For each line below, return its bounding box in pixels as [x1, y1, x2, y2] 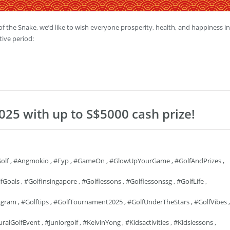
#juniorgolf [45, 218, 78, 227]
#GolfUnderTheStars [127, 197, 189, 206]
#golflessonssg [126, 177, 172, 186]
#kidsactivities [125, 218, 169, 227]
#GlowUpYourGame [109, 156, 170, 165]
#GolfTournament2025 [53, 197, 123, 206]
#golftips [21, 197, 49, 206]
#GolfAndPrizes [175, 156, 221, 165]
